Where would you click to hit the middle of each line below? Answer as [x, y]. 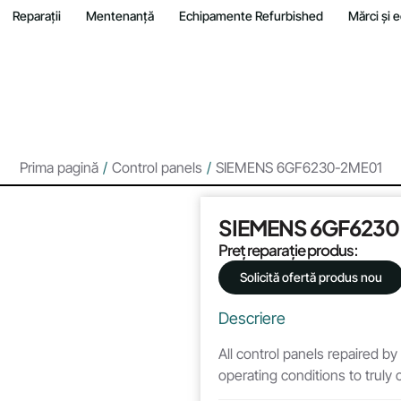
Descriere [252, 318]
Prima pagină [59, 167]
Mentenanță [120, 16]
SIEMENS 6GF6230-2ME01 [299, 167]
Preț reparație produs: [288, 250]
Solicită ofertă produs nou [311, 277]
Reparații [37, 16]
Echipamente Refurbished [252, 16]
